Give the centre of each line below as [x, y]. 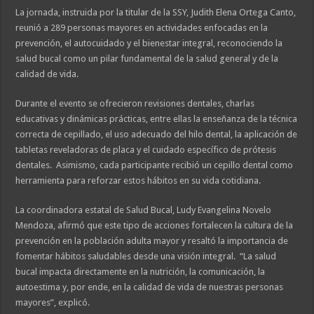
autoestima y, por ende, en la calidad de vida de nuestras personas [150, 287]
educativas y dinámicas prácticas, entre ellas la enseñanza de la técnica [157, 119]
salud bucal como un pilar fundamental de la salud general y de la [147, 59]
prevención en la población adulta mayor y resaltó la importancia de [152, 241]
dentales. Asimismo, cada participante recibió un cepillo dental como [155, 165]
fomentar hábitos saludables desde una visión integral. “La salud [146, 257]
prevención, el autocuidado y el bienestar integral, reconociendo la [149, 43]
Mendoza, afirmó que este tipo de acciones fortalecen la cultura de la [155, 226]
